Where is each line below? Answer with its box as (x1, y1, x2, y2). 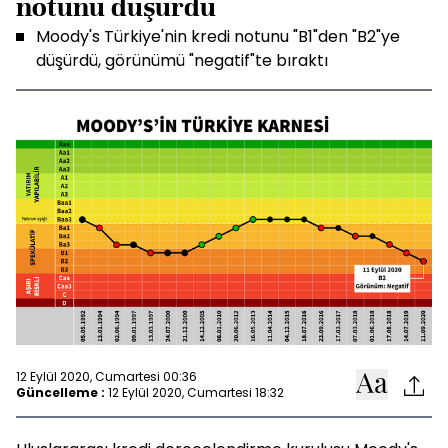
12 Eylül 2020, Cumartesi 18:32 (108, 383, 284, 401)
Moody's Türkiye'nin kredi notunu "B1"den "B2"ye (36, 25, 400, 48)
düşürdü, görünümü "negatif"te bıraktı (36, 49, 328, 72)
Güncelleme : (16, 383, 105, 401)
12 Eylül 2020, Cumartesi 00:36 (16, 367, 197, 385)
